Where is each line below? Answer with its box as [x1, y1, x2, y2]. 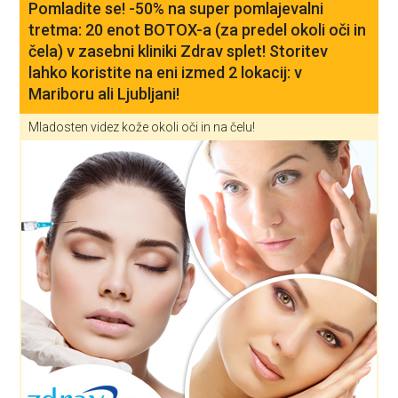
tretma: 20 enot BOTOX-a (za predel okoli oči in [28, 20, 367, 40]
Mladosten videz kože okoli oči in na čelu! [28, 120, 256, 135]
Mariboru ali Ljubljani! [28, 84, 180, 104]
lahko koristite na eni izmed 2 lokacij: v [28, 63, 303, 83]
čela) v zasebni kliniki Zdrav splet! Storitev [28, 42, 329, 61]
